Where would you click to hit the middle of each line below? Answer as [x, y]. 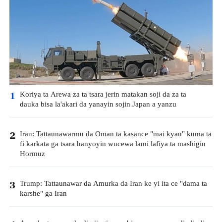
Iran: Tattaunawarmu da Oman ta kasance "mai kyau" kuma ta [115, 134]
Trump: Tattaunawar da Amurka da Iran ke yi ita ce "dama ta [113, 184]
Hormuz [32, 154]
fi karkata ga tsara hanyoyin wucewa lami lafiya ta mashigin [112, 144]
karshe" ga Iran [43, 194]
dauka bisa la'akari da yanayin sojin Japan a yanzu [98, 104]
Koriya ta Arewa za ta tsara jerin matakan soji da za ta [103, 94]
